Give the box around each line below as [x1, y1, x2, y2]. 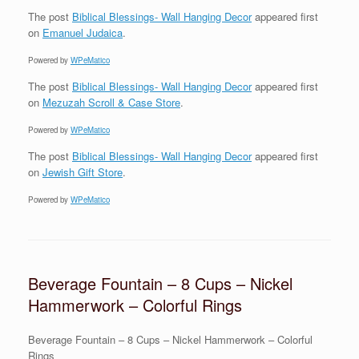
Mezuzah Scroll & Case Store [42, 94, 180, 110]
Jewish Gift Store [42, 163, 123, 179]
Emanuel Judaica [42, 24, 123, 40]
